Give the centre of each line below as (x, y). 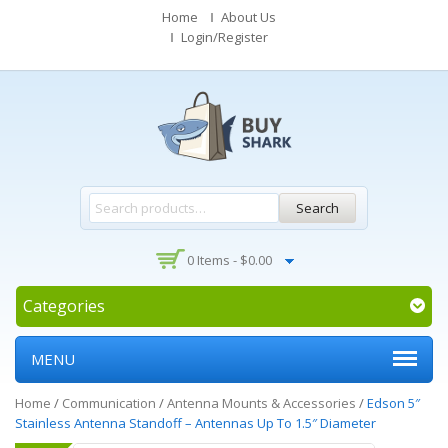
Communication (109, 403)
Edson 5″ (393, 403)
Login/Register (224, 37)
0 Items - (213, 260)
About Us (248, 17)
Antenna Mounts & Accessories (261, 403)
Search (317, 208)
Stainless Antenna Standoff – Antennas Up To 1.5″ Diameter (195, 423)
